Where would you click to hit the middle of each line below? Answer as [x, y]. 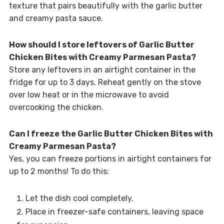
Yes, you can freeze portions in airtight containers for [110, 158]
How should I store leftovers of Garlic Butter [101, 44]
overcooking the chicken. [56, 107]
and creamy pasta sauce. [56, 18]
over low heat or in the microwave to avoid [89, 94]
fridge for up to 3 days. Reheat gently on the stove [105, 82]
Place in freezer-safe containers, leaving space [114, 211]
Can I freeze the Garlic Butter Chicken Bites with [111, 133]
